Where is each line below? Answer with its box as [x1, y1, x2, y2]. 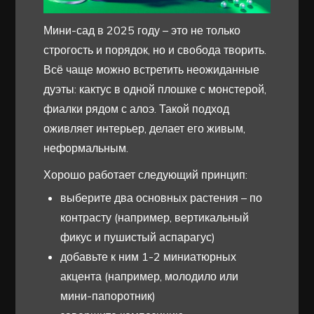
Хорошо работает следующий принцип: [43, 167, 248, 182]
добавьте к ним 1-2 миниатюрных [60, 249, 237, 264]
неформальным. [43, 140, 129, 155]
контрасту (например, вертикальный [60, 210, 250, 224]
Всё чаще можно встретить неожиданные [43, 62, 260, 76]
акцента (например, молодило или [60, 268, 239, 283]
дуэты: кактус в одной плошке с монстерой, [43, 81, 267, 96]
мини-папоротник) [60, 288, 156, 303]
